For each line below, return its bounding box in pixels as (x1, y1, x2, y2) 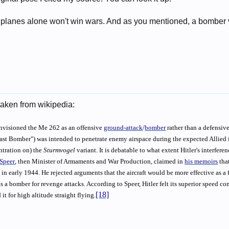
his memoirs (185, 157, 218, 165)
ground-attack (104, 124, 143, 131)
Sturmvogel (43, 146, 76, 154)
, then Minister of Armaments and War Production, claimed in (15, 157, 185, 165)
